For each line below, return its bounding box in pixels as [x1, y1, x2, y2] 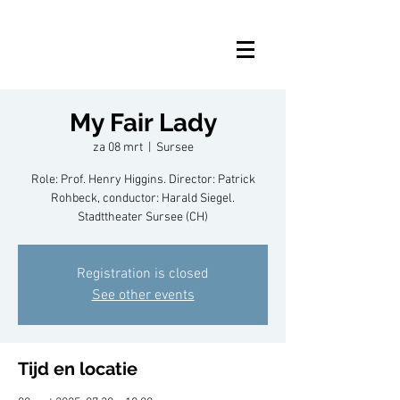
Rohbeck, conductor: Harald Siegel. [51, 191, 235, 206]
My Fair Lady [69, 108, 217, 137]
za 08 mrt [92, 140, 143, 155]
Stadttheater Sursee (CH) [78, 210, 208, 225]
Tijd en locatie [18, 358, 137, 379]
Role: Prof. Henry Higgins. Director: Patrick [30, 172, 255, 187]
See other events [91, 287, 195, 304]
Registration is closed [77, 265, 209, 283]
